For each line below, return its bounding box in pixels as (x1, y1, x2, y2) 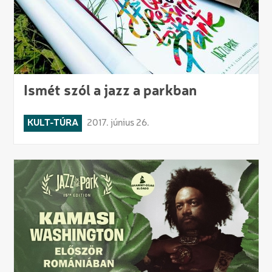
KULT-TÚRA (27, 118, 78, 129)
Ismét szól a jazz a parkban (23, 84, 197, 100)
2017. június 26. (86, 118, 149, 129)
